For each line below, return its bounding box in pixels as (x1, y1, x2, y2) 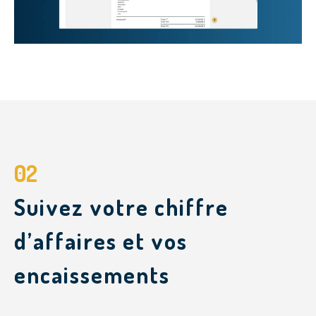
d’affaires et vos (14, 226, 188, 256)
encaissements (14, 260, 170, 290)
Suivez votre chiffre (14, 193, 229, 222)
